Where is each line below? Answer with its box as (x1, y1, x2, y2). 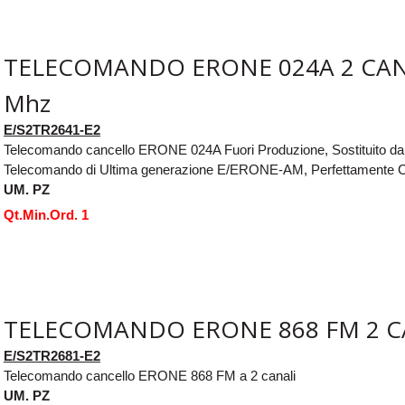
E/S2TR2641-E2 (4, 121, 100, 137)
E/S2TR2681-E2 (4, 347, 100, 363)
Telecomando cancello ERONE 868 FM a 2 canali (4, 367, 296, 383)
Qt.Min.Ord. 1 (4, 206, 89, 222)
